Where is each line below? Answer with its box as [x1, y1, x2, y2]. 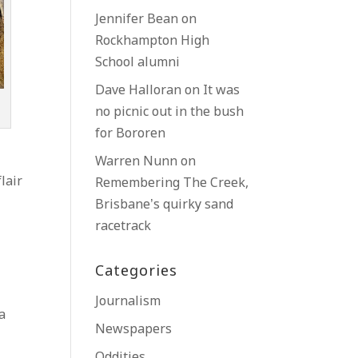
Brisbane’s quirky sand [95, 197, 234, 213]
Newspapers [95, 321, 173, 338]
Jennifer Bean [95, 11, 179, 28]
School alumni [95, 54, 181, 71]
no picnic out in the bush [95, 104, 245, 121]
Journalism [95, 293, 161, 310]
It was [203, 82, 241, 99]
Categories [95, 262, 178, 281]
